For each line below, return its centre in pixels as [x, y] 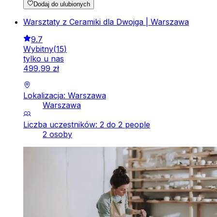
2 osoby [57, 134]
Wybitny [38, 49]
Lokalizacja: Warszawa [65, 95]
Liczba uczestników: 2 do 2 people [87, 124]
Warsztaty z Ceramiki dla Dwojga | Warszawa [106, 22]
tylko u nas [44, 58]
